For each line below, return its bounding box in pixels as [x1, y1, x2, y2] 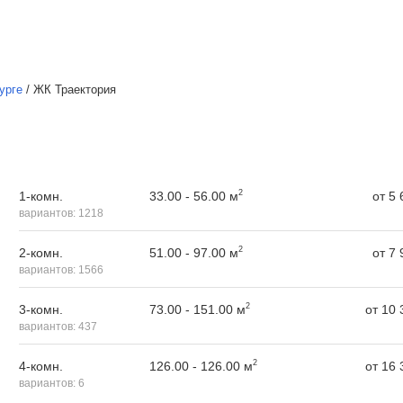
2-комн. [19, 246, 63, 260]
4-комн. [19, 359, 63, 373]
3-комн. [19, 302, 63, 317]
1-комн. [19, 189, 63, 203]
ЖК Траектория [33, 83, 116, 96]
